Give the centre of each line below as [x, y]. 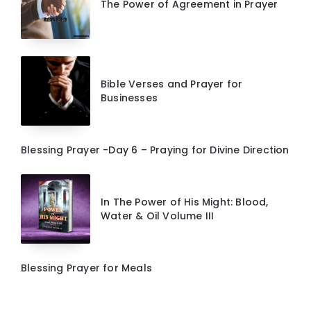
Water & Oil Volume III [158, 216]
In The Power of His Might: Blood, [185, 202]
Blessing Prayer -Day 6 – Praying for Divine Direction [155, 150]
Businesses [129, 98]
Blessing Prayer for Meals [86, 268]
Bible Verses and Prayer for [172, 84]
